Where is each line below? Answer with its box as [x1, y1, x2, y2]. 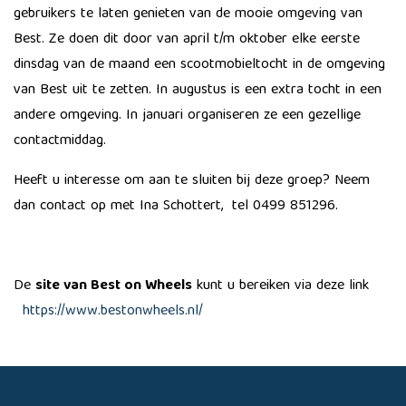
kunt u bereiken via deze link [192, 274, 369, 299]
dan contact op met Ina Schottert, [14, 194, 227, 219]
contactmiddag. [14, 129, 111, 154]
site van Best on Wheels [35, 274, 192, 299]
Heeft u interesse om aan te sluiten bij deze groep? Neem [14, 169, 370, 194]
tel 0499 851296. [227, 194, 338, 219]
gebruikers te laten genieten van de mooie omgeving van [14, 2, 362, 27]
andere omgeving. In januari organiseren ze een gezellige [14, 103, 361, 129]
